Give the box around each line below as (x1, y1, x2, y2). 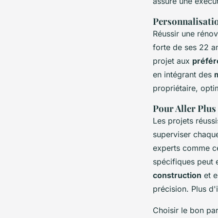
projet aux (153, 55, 192, 66)
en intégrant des (153, 69, 214, 79)
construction (153, 170, 201, 180)
